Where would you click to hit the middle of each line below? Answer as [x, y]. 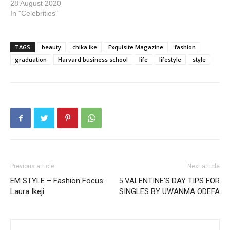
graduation [31, 59]
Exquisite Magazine [136, 47]
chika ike [85, 47]
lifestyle [170, 59]
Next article [204, 166]
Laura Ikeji [27, 191]
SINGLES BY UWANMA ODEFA [169, 191]
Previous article [32, 166]
